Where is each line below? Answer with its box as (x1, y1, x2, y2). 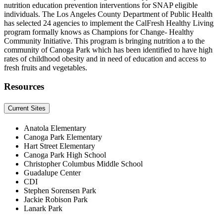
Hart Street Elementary (24, 141, 95, 150)
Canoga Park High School (24, 150, 106, 159)
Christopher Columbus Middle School (24, 159, 143, 168)
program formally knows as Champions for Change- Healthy (4, 27, 194, 36)
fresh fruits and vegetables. (4, 63, 87, 72)
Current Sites (8, 104, 46, 112)
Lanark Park (24, 204, 62, 213)
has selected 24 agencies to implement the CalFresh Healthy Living (4, 18, 214, 27)
